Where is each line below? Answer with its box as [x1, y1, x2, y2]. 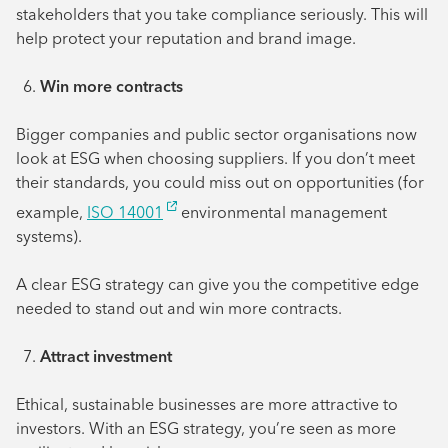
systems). [16, 226, 82, 247]
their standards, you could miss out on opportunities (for [16, 171, 424, 192]
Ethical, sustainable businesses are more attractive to [16, 394, 398, 415]
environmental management [177, 202, 387, 223]
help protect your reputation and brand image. [16, 27, 356, 48]
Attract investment [40, 346, 172, 367]
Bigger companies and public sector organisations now [16, 123, 417, 144]
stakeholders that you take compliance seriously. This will [16, 3, 428, 24]
